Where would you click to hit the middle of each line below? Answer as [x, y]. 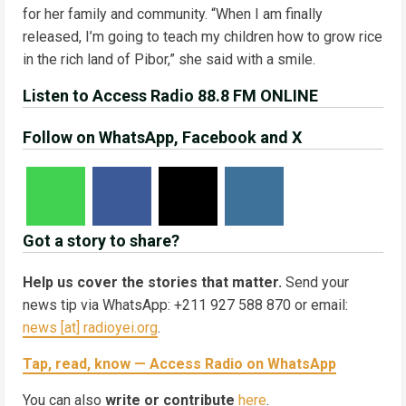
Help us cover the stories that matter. [152, 283]
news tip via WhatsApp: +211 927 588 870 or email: [185, 305]
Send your [315, 283]
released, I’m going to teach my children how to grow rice [203, 37]
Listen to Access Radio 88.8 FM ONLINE [170, 96]
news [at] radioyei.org [90, 328]
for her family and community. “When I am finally [173, 14]
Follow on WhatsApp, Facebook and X [162, 138]
